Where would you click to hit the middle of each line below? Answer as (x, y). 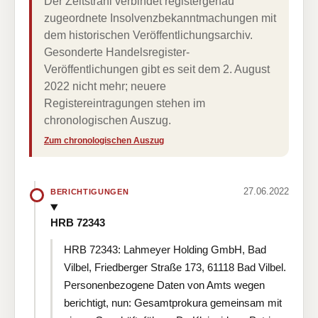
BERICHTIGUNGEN (90, 191)
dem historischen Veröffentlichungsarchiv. (148, 35)
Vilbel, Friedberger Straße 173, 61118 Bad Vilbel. (175, 267)
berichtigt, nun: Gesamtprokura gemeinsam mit (173, 302)
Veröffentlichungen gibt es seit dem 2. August (157, 69)
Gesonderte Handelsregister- (117, 52)
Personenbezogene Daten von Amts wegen (164, 285)
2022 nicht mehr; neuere (105, 86)
